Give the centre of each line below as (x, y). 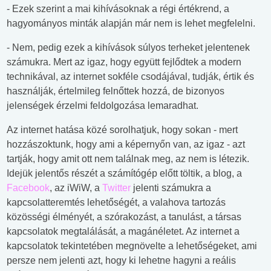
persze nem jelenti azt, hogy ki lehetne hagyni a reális (121, 261)
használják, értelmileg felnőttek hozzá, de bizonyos (116, 91)
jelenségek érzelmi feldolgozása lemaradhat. (103, 106)
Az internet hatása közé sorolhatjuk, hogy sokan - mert (122, 130)
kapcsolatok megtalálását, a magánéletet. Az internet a (123, 232)
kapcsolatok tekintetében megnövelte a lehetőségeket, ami (132, 246)
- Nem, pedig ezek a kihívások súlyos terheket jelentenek (128, 48)
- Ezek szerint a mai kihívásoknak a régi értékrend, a (118, 9)
